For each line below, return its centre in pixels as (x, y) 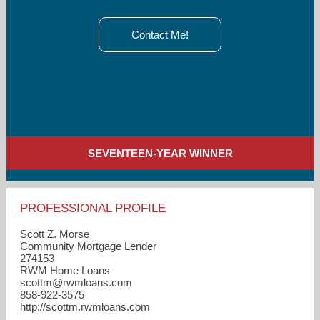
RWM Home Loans (65, 270)
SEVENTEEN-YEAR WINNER (160, 154)
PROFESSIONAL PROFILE (93, 208)
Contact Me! (160, 35)
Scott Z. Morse (55, 234)
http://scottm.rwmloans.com (85, 306)
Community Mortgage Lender (89, 246)
